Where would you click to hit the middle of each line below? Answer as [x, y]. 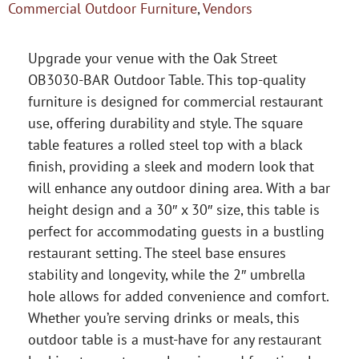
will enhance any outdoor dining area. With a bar [179, 188]
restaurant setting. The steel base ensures [157, 253]
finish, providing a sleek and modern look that [171, 166]
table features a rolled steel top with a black [165, 145]
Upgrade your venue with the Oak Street [153, 58]
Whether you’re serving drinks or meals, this [164, 318]
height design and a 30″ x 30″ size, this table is [174, 210]
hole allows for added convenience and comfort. [178, 296]
